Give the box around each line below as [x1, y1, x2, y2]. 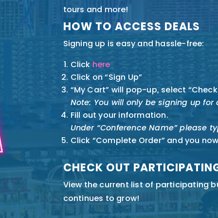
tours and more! [63, 3, 128, 15]
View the [63, 179, 100, 190]
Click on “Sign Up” [70, 71, 143, 83]
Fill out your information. [70, 109, 168, 121]
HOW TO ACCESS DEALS [63, 18, 200, 34]
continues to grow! [63, 192, 140, 204]
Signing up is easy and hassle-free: [63, 37, 204, 49]
